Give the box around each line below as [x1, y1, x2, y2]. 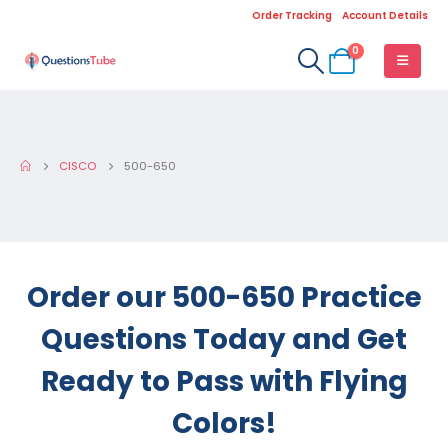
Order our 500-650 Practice [26, 278, 422, 317]
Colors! [171, 404, 277, 443]
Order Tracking [252, 8, 332, 23]
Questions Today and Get [41, 320, 407, 359]
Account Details [342, 8, 428, 23]
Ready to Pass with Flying [40, 362, 408, 401]
